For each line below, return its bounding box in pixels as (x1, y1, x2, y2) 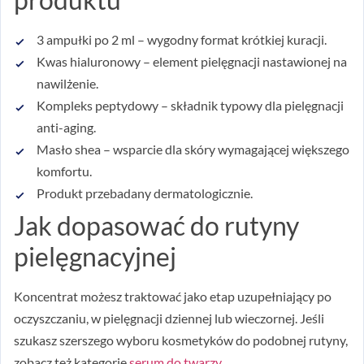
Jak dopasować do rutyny (14, 209, 299, 241)
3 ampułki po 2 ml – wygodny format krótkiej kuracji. (37, 31, 327, 47)
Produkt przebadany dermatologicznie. (37, 184, 253, 201)
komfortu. (37, 162, 92, 179)
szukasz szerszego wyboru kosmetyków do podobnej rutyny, (14, 331, 348, 348)
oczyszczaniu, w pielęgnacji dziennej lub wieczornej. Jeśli (14, 310, 324, 326)
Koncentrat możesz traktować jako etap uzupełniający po (14, 288, 331, 304)
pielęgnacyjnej (14, 240, 176, 272)
